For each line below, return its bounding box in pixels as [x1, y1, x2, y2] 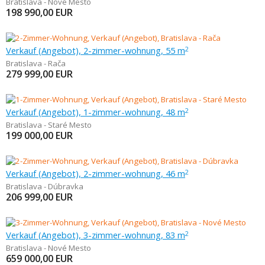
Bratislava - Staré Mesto [6, 119, 92, 130]
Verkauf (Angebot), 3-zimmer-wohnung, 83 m [6, 229, 185, 241]
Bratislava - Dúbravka [6, 181, 83, 192]
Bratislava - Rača [6, 58, 66, 69]
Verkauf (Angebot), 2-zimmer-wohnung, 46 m [6, 167, 185, 179]
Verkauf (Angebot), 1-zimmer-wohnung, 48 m [6, 106, 185, 118]
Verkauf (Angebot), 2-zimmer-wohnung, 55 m [6, 44, 185, 56]
